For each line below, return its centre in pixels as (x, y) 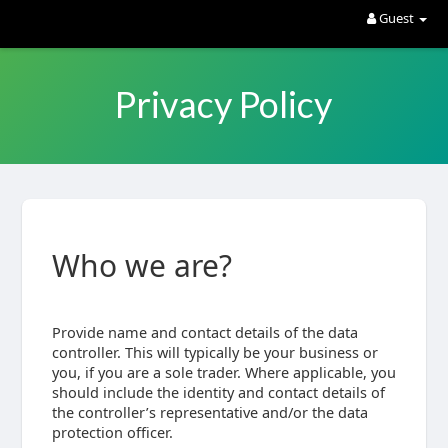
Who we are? (141, 265)
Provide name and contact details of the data (204, 332)
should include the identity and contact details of (218, 392)
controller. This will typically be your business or (214, 352)
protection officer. (112, 432)
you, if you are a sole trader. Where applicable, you (223, 372)
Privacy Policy (224, 104)
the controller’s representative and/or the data (209, 412)
